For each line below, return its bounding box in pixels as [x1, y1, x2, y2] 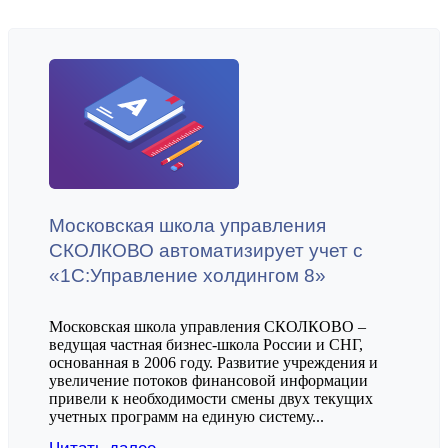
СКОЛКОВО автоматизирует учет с [49, 239, 363, 261]
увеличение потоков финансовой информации [49, 371, 368, 389]
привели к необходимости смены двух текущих [49, 389, 373, 407]
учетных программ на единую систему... [49, 407, 324, 425]
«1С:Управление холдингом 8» [49, 264, 326, 286]
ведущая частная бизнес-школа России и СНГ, [49, 335, 363, 353]
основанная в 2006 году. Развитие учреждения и [49, 353, 378, 371]
